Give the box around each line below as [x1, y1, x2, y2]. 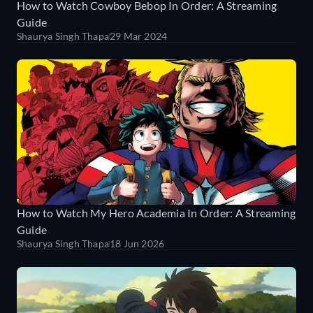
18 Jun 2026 [110, 238, 165, 250]
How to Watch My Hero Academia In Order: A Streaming [17, 206, 296, 220]
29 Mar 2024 [110, 30, 168, 43]
